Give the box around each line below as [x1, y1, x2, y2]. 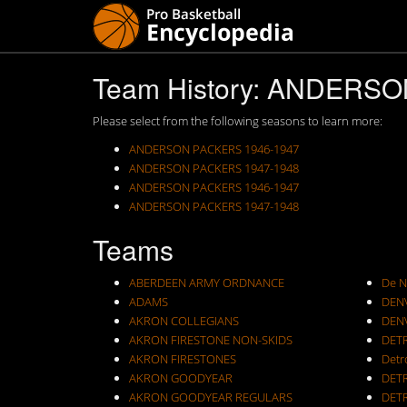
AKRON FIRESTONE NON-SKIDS [129, 332, 293, 348]
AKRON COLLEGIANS [129, 313, 239, 329]
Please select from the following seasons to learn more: [93, 113, 382, 129]
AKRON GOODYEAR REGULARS [129, 389, 293, 405]
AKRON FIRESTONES [129, 351, 236, 367]
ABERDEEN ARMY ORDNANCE [129, 274, 284, 291]
